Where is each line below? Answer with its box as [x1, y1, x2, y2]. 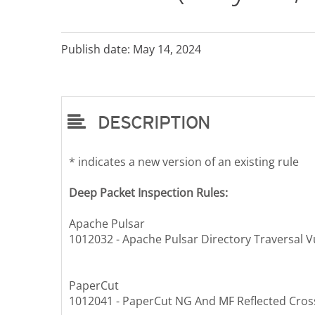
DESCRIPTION [85, 111, 210, 134]
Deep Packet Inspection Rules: [69, 185, 228, 201]
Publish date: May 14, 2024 [61, 41, 201, 58]
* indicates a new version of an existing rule [69, 154, 299, 170]
